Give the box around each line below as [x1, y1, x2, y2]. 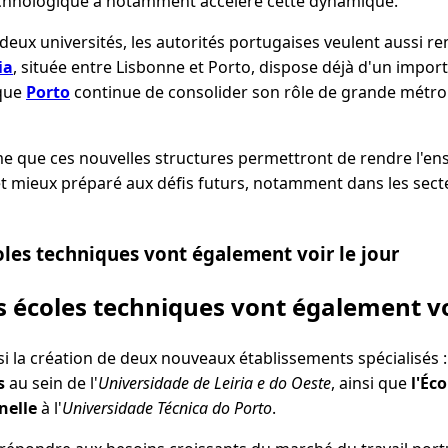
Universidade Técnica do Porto [62, 397, 272, 420]
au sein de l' [5, 372, 98, 395]
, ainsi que [331, 372, 411, 395]
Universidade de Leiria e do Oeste [98, 372, 331, 395]
